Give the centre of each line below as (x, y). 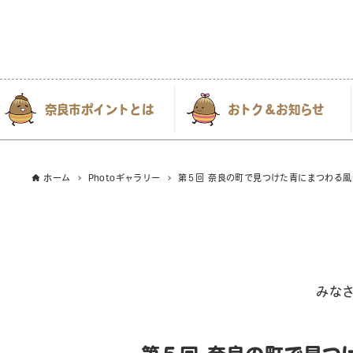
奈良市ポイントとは (99, 109)
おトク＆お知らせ (276, 109)
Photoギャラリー (124, 178)
